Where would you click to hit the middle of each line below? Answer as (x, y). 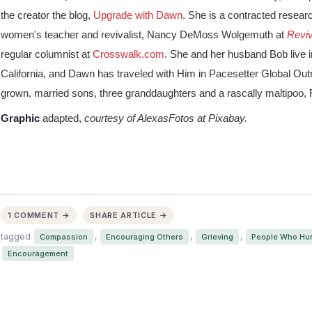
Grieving (217, 237)
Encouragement (38, 254)
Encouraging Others (145, 237)
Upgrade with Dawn (138, 15)
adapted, (62, 118)
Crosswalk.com (128, 54)
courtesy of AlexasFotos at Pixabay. (166, 118)
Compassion (64, 237)
